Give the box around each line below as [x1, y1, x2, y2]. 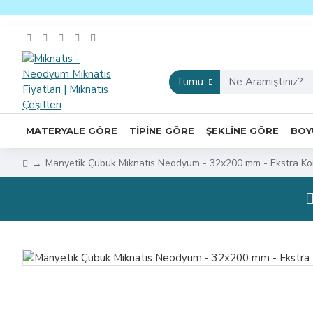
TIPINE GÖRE [129, 124, 194, 136]
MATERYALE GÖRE [26, 124, 117, 136]
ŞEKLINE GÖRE [206, 124, 279, 136]
